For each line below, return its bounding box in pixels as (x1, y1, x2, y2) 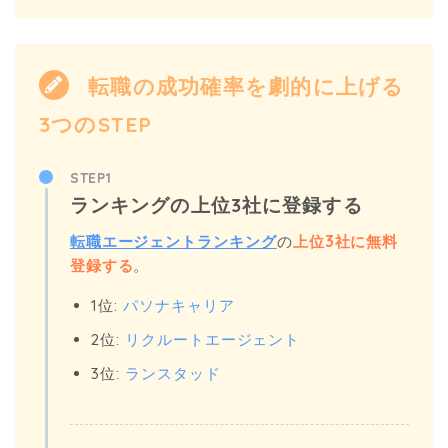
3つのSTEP (38, 111, 153, 138)
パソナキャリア (123, 295, 235, 315)
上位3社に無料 (292, 231, 399, 251)
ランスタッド (125, 363, 221, 383)
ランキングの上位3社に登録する (69, 193, 363, 218)
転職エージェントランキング (69, 231, 277, 251)
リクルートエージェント (125, 329, 301, 349)
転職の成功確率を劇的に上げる (80, 72, 405, 99)
